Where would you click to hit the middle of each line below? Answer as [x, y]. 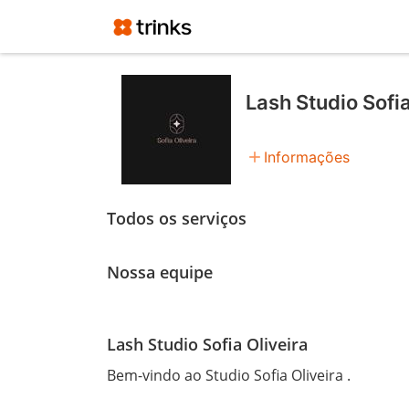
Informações [307, 157]
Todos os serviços [177, 218]
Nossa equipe [160, 272]
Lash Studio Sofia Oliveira [207, 344]
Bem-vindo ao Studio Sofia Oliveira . [229, 375]
